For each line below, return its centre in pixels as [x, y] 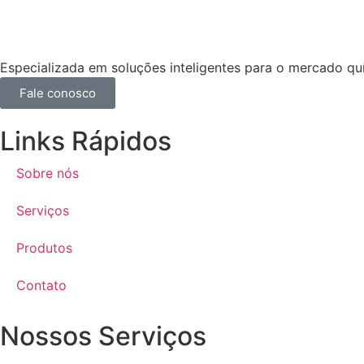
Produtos [44, 247]
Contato [41, 285]
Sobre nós [48, 173]
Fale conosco [58, 93]
